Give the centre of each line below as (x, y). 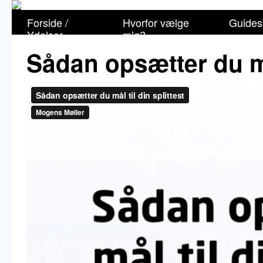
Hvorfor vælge (156, 22)
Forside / (48, 22)
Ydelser (45, 35)
